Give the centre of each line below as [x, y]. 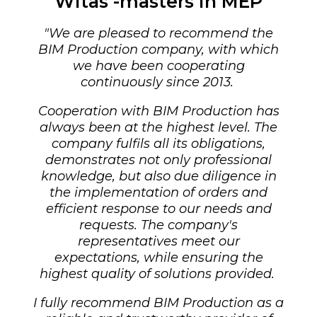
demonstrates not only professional [158, 160]
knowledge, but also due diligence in [158, 177]
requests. [110, 225]
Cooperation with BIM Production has [158, 111]
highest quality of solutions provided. [158, 274]
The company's [189, 225]
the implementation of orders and [158, 193]
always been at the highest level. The [158, 128]
